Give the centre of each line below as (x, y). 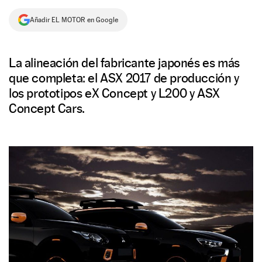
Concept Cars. (47, 108)
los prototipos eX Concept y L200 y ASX (114, 93)
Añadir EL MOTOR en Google (74, 20)
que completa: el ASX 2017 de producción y (124, 78)
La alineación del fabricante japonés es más (124, 63)
